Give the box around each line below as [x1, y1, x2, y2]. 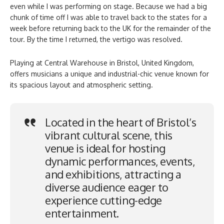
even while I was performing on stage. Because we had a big [10, 1, 207, 10]
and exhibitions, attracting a [45, 166, 181, 181]
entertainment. [45, 205, 119, 220]
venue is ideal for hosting [45, 140, 165, 155]
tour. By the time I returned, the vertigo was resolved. [10, 34, 182, 43]
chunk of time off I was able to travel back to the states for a [10, 12, 207, 21]
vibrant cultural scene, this [45, 127, 172, 142]
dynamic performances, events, [45, 153, 195, 168]
